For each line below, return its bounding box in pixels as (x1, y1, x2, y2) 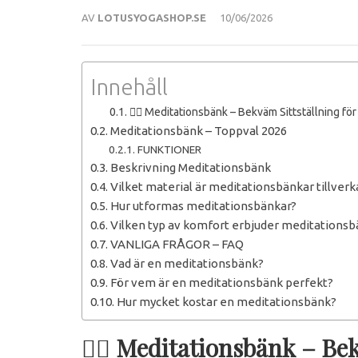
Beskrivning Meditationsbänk (110, 161, 271, 174)
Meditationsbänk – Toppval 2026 (110, 124, 287, 137)
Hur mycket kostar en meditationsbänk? (117, 295, 336, 308)
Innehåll (90, 74, 168, 99)
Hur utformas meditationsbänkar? (110, 199, 296, 213)
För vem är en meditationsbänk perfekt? (110, 276, 333, 289)
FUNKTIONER (137, 143, 201, 156)
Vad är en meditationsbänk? (110, 257, 264, 270)
